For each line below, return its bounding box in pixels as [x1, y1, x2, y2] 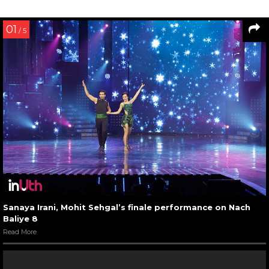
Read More [3, 228, 37, 236]
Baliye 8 [3, 214, 38, 223]
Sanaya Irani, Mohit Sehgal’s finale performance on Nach [3, 202, 250, 212]
